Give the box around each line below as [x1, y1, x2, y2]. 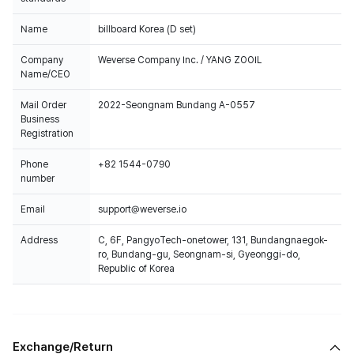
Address [21, 235, 58, 246]
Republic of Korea [98, 263, 175, 274]
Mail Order [21, 100, 66, 111]
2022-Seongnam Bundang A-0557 [98, 100, 255, 111]
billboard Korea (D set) [98, 24, 196, 35]
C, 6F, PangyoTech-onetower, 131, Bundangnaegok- [98, 235, 328, 246]
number [21, 173, 55, 184]
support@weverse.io [98, 204, 186, 215]
